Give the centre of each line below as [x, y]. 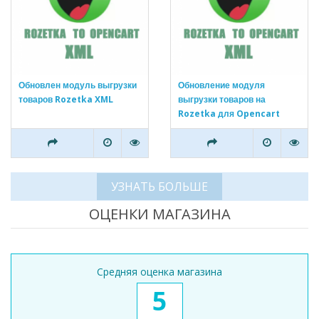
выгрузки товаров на [222, 100]
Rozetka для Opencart [229, 114]
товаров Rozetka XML [66, 100]
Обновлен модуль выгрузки [78, 85]
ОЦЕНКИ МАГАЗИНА [159, 214]
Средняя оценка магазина [159, 272]
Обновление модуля [221, 85]
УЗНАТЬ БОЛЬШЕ [159, 187]
